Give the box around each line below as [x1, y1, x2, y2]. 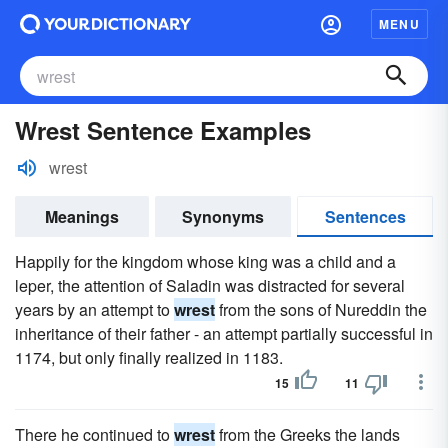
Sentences [324, 205, 406, 228]
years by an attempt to [15, 298, 174, 321]
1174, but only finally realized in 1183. [15, 346, 283, 369]
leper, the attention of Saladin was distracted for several [15, 274, 405, 297]
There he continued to [15, 423, 174, 446]
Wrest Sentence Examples [15, 113, 311, 147]
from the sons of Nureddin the [215, 298, 427, 321]
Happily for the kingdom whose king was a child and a [15, 250, 396, 273]
